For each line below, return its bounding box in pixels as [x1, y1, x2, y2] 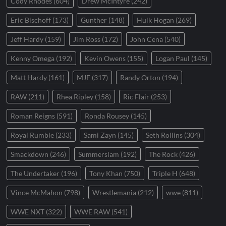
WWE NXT [11, 207, 45, 216]
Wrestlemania [92, 188, 137, 197]
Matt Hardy [11, 73, 47, 82]
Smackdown [11, 150, 49, 158]
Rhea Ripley [56, 92, 94, 101]
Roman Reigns [11, 111, 55, 120]
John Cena [130, 35, 163, 43]
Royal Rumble [11, 131, 54, 139]
